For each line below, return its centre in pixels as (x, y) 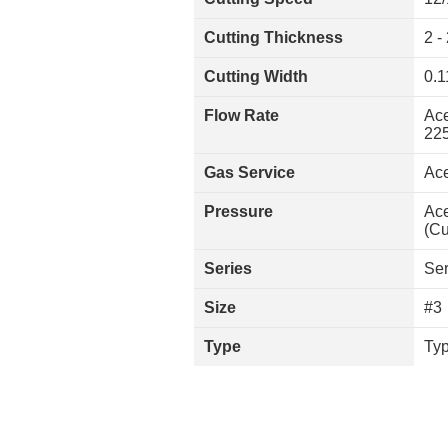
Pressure (238, 211)
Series (228, 268)
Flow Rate (241, 115)
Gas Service (249, 172)
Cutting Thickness (273, 37)
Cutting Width (256, 76)
